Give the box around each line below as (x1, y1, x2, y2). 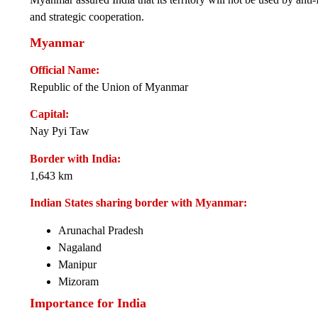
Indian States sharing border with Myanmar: (30, 197, 247, 209)
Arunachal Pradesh (58, 224, 143, 236)
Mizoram (58, 275, 99, 287)
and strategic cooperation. (30, 10, 144, 23)
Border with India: (30, 152, 121, 165)
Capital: (30, 108, 69, 121)
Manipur (58, 258, 97, 270)
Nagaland (58, 241, 102, 253)
